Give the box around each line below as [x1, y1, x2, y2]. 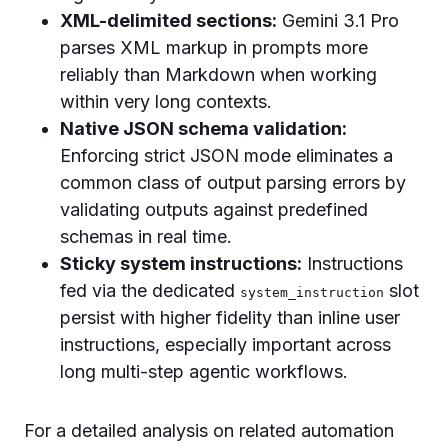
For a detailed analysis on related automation [24, 419, 394, 441]
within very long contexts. [60, 90, 272, 112]
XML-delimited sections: [60, 9, 277, 31]
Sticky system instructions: [60, 252, 302, 274]
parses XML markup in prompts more [60, 36, 368, 58]
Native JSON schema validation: [60, 117, 347, 139]
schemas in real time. [60, 225, 232, 247]
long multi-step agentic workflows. [60, 360, 348, 382]
